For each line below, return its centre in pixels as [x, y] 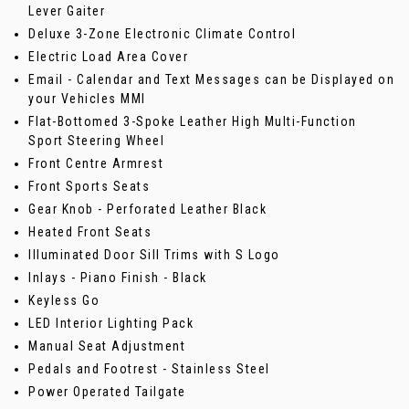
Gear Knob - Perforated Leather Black [147, 209]
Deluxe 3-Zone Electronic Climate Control [162, 33]
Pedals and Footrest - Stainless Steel [149, 368]
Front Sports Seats [89, 186]
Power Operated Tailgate [107, 391]
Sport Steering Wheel [96, 140]
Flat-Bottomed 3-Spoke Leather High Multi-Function [193, 121]
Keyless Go [64, 300]
